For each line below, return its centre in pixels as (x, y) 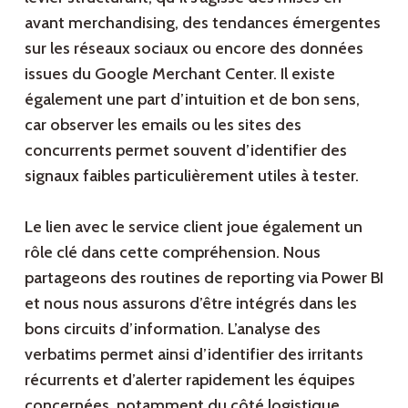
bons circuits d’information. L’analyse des (172, 329)
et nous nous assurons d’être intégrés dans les (190, 304)
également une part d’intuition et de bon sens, (192, 100)
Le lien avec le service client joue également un (193, 227)
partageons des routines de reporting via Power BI (204, 278)
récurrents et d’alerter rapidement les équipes (189, 380)
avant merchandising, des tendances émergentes (202, 23)
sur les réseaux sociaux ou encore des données (194, 49)
